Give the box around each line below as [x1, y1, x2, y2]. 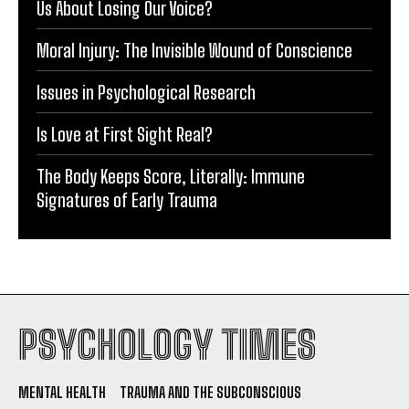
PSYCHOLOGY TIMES [18, 322, 316, 369]
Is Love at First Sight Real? [37, 123, 213, 146]
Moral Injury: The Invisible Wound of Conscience [37, 39, 352, 62]
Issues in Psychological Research [37, 81, 256, 104]
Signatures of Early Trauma [37, 189, 217, 212]
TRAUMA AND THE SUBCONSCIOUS [120, 383, 301, 402]
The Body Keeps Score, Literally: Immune [37, 165, 305, 188]
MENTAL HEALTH [18, 383, 106, 402]
